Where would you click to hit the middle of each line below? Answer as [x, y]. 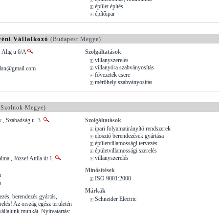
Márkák [95, 190]
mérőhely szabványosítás [124, 82]
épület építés [109, 6]
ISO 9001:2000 [113, 178]
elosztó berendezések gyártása [129, 136]
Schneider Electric [116, 199]
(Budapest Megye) [75, 39]
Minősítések [100, 170]
